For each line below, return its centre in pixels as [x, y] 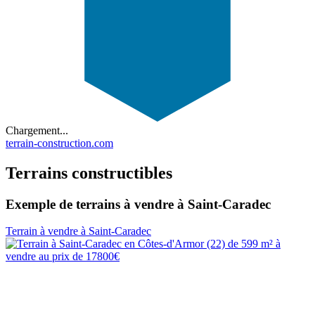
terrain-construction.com [59, 143]
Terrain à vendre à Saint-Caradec [78, 231]
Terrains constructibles [89, 173]
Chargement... [37, 130]
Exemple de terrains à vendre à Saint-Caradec [138, 204]
